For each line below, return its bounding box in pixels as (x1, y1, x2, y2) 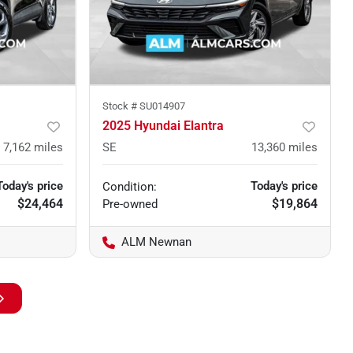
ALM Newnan (121, 234, 191, 249)
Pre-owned (102, 196, 158, 211)
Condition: (102, 179, 157, 194)
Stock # (102, 99, 139, 112)
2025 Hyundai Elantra (102, 117, 224, 133)
